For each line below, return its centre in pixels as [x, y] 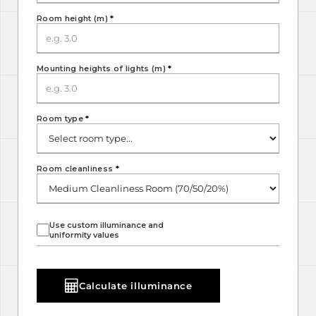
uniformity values [84, 235]
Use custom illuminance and [107, 225]
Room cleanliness [76, 169]
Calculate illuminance [136, 285]
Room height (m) [74, 18]
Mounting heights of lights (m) [103, 68]
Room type [61, 119]
